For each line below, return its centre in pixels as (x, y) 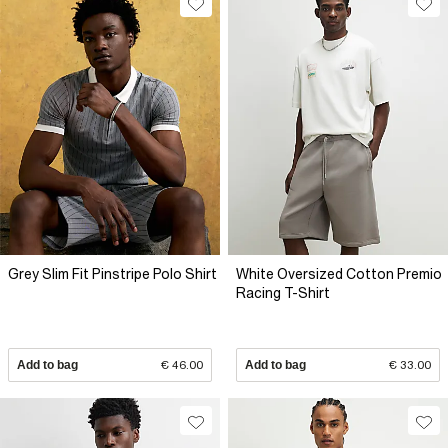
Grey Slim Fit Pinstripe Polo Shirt (112, 274)
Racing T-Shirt (283, 293)
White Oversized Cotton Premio (339, 274)
